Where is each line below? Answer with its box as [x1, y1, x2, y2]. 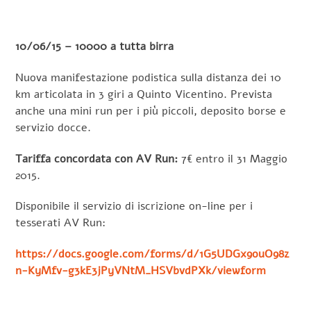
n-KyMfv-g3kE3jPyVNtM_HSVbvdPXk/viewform [15, 263, 267, 279]
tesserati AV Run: [15, 215, 106, 231]
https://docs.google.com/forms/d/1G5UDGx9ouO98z [15, 246, 290, 262]
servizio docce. [15, 119, 92, 135]
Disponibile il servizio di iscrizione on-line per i [15, 199, 253, 215]
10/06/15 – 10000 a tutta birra [15, 39, 174, 54]
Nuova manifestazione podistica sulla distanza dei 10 [15, 69, 282, 85]
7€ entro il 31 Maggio [181, 151, 288, 167]
